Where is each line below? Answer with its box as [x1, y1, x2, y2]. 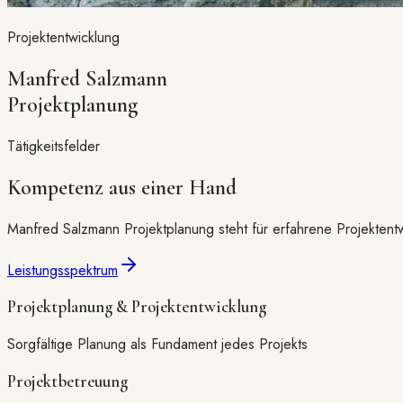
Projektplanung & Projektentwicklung [7, 297, 266, 318]
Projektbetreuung [7, 371, 128, 391]
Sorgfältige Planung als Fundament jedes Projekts [7, 334, 308, 355]
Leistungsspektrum [7, 259, 118, 281]
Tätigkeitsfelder [7, 135, 100, 157]
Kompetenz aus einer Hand [7, 174, 237, 201]
